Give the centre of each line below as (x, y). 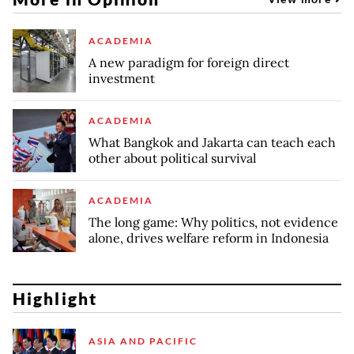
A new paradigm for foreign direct (189, 63)
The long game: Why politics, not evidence (213, 222)
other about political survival (172, 158)
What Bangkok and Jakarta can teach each (212, 143)
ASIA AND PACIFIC (143, 341)
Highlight (55, 299)
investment (122, 79)
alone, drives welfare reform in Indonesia (209, 238)
